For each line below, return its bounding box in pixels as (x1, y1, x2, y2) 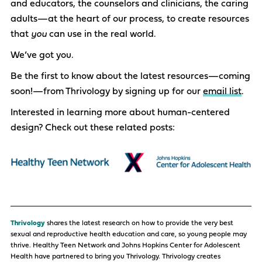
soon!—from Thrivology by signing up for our (11, 87, 203, 97)
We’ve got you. (11, 51, 74, 61)
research (102, 220, 132, 227)
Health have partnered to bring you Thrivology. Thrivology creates (11, 253, 220, 261)
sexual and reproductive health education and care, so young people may (11, 231, 247, 239)
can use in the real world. (49, 30, 156, 40)
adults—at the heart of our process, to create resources (11, 15, 249, 25)
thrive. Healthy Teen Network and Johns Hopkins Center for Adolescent (11, 242, 240, 250)
